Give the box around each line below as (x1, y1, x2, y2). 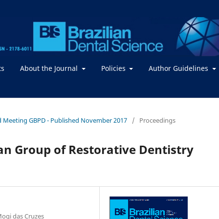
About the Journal (20, 63, 80, 73)
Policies (101, 63, 128, 73)
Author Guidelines (149, 63, 210, 73)
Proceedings (139, 115, 175, 125)
